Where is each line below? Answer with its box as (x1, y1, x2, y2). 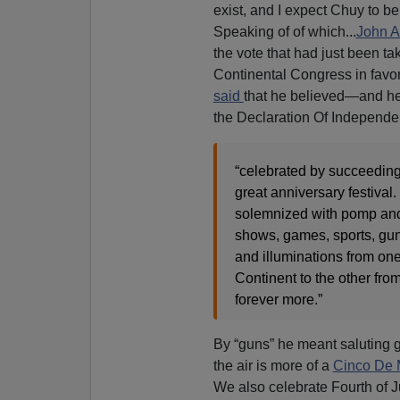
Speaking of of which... (212, 23, 356, 39)
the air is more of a (212, 357, 333, 373)
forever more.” (234, 291, 322, 307)
